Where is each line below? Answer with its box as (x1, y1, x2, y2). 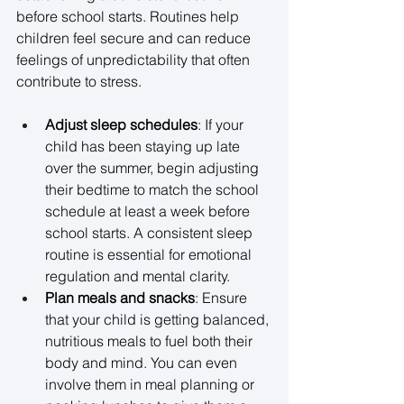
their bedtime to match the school (45, 180, 262, 199)
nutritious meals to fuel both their (45, 332, 256, 351)
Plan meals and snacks (45, 289, 195, 308)
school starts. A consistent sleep (45, 224, 256, 243)
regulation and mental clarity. (45, 267, 234, 286)
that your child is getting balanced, (45, 310, 272, 329)
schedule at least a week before (45, 202, 253, 221)
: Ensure (195, 289, 251, 308)
